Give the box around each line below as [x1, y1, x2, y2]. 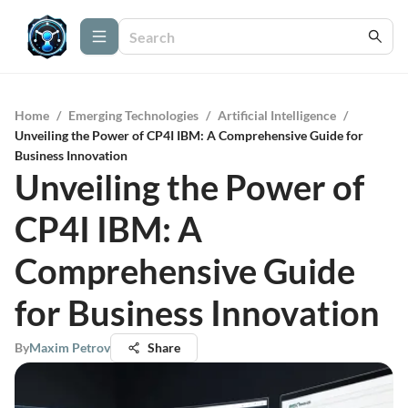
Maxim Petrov [29, 340, 110, 355]
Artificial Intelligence [218, 107, 336, 123]
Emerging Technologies [68, 107, 199, 123]
